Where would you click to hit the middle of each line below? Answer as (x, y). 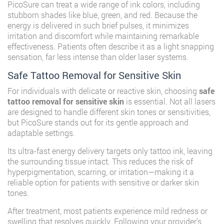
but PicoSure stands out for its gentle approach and (98, 122)
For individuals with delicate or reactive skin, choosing (103, 91)
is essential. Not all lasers (170, 101)
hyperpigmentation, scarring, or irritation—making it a (101, 172)
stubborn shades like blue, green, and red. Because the (102, 15)
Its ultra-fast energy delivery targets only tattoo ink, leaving (110, 151)
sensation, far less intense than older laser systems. (98, 57)
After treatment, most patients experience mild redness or (107, 211)
